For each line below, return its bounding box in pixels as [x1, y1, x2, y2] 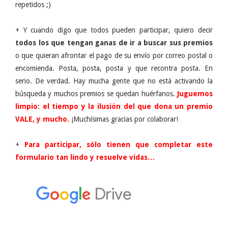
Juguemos [177, 90, 213, 98]
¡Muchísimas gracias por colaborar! [71, 115, 178, 124]
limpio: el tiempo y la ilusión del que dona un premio [15, 102, 213, 111]
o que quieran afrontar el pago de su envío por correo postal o [15, 51, 213, 60]
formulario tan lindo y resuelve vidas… [15, 153, 155, 162]
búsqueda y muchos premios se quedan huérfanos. [15, 90, 177, 98]
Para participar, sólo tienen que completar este [24, 140, 213, 149]
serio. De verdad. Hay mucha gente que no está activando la [15, 77, 213, 85]
